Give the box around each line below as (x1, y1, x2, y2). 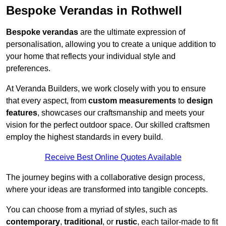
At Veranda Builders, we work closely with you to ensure (6, 84, 206, 93)
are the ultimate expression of (78, 28, 185, 37)
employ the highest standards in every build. (6, 133, 163, 142)
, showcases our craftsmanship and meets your (37, 108, 204, 118)
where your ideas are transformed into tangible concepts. (6, 185, 208, 194)
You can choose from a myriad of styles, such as (6, 205, 177, 214)
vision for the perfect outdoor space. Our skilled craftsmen (6, 121, 210, 130)
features (6, 108, 37, 118)
